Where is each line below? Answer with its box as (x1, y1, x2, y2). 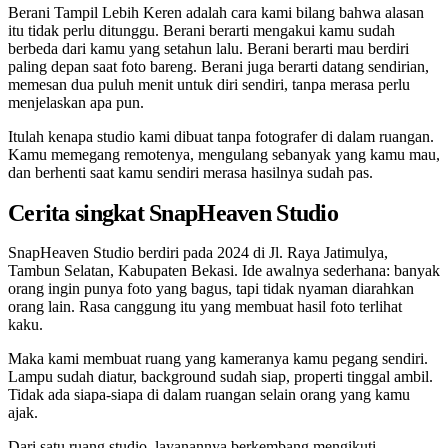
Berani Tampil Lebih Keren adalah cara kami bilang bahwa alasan (8, 3, 424, 21)
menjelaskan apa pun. (8, 93, 144, 111)
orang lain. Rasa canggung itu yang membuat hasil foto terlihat (8, 298, 402, 316)
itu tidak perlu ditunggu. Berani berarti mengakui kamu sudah (8, 21, 395, 39)
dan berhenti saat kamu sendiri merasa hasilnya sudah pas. (8, 163, 373, 181)
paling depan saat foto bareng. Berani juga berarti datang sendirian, (8, 57, 429, 75)
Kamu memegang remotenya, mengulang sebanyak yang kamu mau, (8, 145, 440, 163)
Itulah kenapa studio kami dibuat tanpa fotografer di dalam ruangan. (8, 127, 434, 145)
